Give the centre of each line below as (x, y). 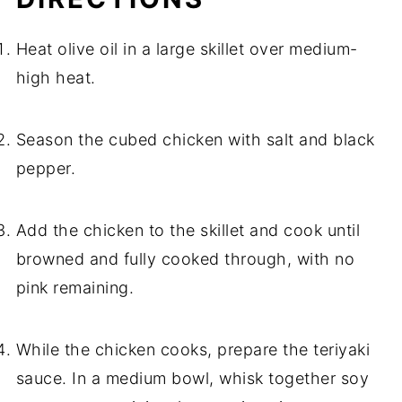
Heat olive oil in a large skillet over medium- (187, 49)
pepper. (46, 169)
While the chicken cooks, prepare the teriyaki (193, 350)
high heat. (56, 78)
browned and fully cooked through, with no (185, 259)
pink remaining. (75, 288)
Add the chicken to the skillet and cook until (188, 231)
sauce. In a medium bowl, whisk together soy (192, 379)
